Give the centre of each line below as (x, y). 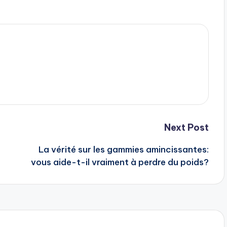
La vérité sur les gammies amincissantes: (123, 149)
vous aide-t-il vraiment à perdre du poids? (120, 162)
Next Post (186, 127)
